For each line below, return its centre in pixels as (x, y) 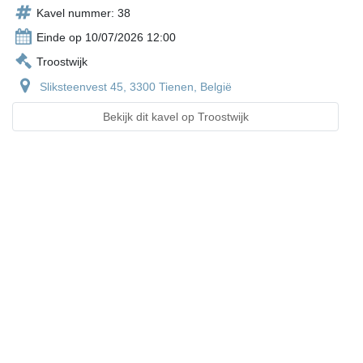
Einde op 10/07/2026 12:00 (106, 38)
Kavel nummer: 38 (83, 13)
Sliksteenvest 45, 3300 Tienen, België (136, 87)
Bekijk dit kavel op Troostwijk (175, 117)
